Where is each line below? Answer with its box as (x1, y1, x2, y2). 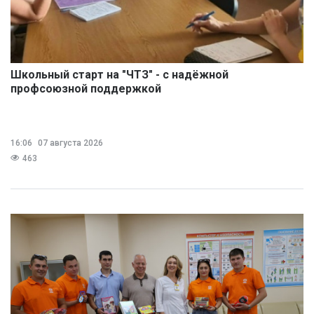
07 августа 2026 (36, 138, 103, 149)
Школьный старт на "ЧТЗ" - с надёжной (11, 68, 228, 82)
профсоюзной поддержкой (11, 82, 161, 96)
